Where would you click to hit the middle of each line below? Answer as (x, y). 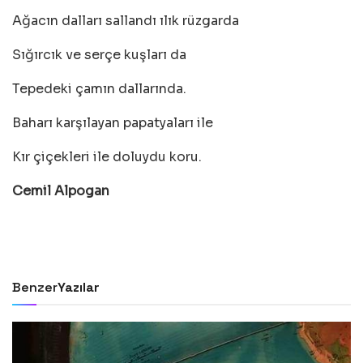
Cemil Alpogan (61, 191)
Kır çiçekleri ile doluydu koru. (107, 157)
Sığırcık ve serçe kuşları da (99, 55)
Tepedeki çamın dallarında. (99, 89)
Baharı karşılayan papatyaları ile (113, 123)
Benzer (35, 287)
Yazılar (79, 287)
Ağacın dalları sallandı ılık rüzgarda (126, 21)
